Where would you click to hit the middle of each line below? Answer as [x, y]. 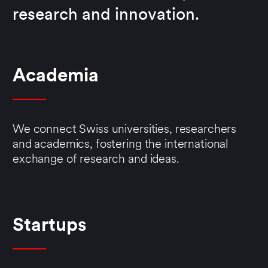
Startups [50, 227]
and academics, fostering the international [121, 145]
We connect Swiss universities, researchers [125, 130]
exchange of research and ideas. [96, 160]
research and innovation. [106, 16]
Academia [56, 77]
